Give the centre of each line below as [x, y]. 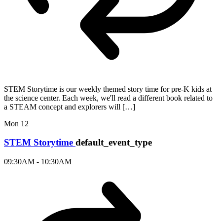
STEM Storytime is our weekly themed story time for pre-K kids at [108, 89]
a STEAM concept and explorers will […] [70, 107]
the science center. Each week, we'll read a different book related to [108, 98]
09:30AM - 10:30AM [38, 162]
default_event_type [114, 143]
